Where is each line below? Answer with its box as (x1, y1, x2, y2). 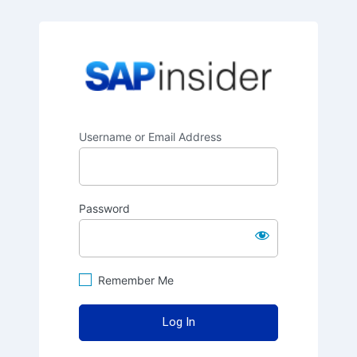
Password (79, 201, 130, 215)
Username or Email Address (79, 129, 222, 143)
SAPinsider (273, 42, 355, 62)
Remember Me (98, 273, 174, 287)
